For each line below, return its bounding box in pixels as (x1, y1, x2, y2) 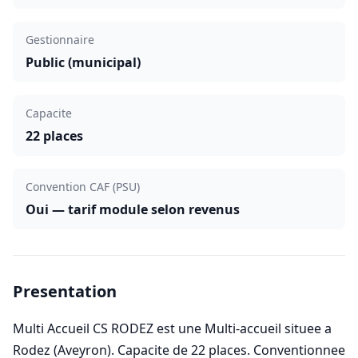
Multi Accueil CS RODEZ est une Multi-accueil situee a (13, 320, 332, 337)
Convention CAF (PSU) (26, 179, 140, 194)
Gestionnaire (26, 32, 94, 47)
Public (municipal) (26, 54, 141, 71)
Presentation (13, 280, 117, 302)
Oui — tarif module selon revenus (26, 201, 240, 218)
